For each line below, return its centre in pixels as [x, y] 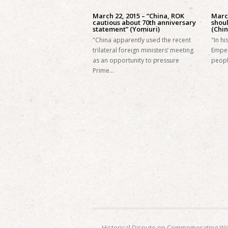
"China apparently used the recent [142, 40]
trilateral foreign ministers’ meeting [143, 50]
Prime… [103, 70]
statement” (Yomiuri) [126, 29]
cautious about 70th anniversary [144, 22]
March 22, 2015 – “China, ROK [138, 16]
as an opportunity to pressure [136, 60]
